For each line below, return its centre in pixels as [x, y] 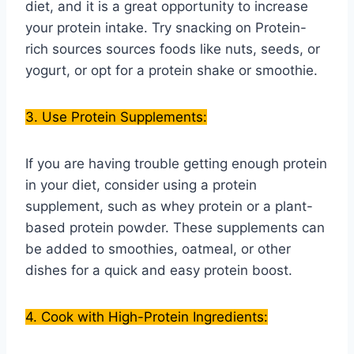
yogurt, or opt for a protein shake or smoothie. [171, 71]
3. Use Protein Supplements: [116, 117]
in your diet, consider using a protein [141, 185]
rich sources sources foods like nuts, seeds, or [173, 49]
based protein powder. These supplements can [175, 228]
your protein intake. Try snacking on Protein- [166, 28]
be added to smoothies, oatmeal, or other [158, 249]
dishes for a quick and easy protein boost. [159, 271]
